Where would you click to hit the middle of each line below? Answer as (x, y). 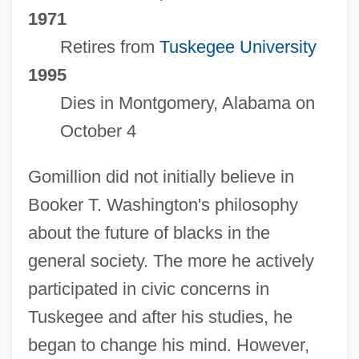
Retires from (109, 46)
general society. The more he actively (171, 260)
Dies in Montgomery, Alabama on (187, 103)
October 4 (98, 131)
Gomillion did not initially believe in (161, 176)
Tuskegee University (238, 46)
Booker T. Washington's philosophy (163, 204)
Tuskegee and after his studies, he (160, 317)
